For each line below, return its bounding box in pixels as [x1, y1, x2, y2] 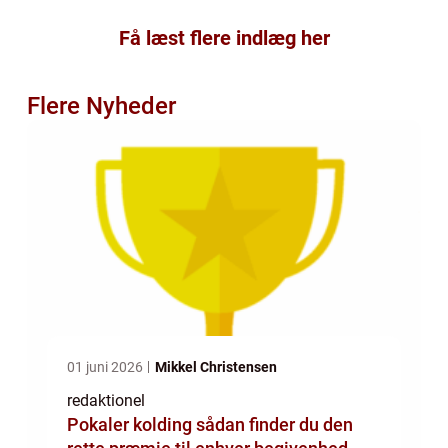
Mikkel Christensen [155, 359, 277, 376]
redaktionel [67, 391, 145, 411]
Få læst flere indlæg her [118, 26, 330, 51]
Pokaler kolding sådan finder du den [67, 414, 196, 436]
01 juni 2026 [67, 359, 146, 376]
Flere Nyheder [27, 92, 176, 121]
